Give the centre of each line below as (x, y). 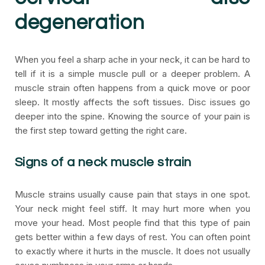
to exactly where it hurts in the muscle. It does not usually (132, 251)
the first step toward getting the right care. (101, 130)
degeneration (80, 22)
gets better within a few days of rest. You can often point (132, 237)
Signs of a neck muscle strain (103, 162)
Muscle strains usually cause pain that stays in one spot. (132, 194)
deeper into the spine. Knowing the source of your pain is (132, 116)
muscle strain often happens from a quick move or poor (132, 88)
